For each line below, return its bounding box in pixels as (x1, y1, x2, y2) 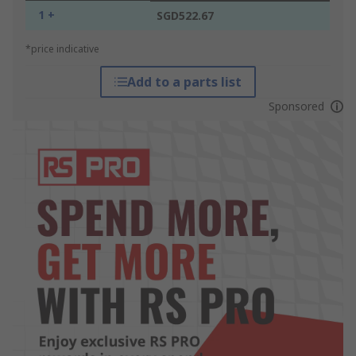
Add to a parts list (126, 73, 242, 91)
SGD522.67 (157, 8, 214, 24)
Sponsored (268, 99, 324, 114)
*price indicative (25, 42, 99, 56)
